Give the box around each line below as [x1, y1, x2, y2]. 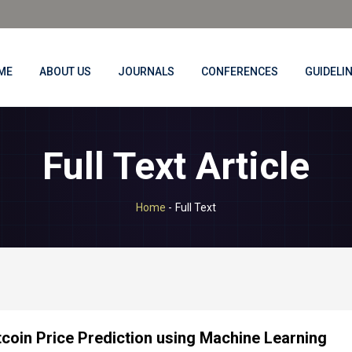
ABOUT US [39, 65, 91, 78]
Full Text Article [42, 144, 310, 189]
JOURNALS [118, 65, 174, 78]
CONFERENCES [201, 65, 278, 78]
